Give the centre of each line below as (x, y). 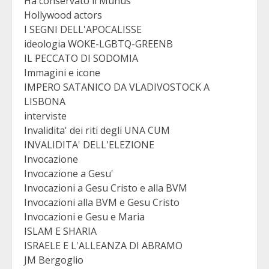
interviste (45, 116)
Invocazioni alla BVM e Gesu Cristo (102, 203)
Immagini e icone (62, 73)
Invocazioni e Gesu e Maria (84, 217)
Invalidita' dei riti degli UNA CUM (97, 131)
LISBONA (45, 102)
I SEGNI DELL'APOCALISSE (83, 30)
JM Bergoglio (54, 260)
